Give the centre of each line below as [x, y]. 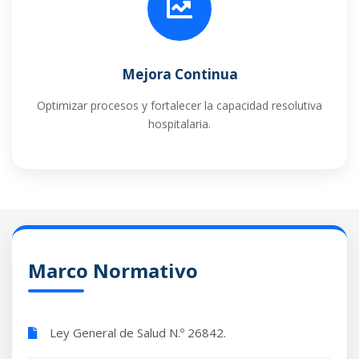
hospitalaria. [179, 123]
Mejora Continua [179, 74]
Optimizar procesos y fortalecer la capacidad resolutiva [179, 105]
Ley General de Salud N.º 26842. [136, 332]
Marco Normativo [113, 270]
